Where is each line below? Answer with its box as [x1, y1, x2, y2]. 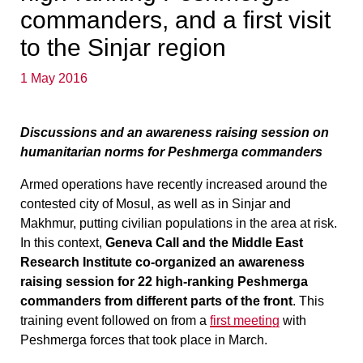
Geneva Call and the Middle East [105, 236, 303, 250]
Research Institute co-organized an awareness [20, 255, 305, 269]
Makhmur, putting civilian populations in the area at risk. [20, 216, 337, 230]
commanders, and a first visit [20, 6, 331, 33]
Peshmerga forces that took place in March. [20, 333, 267, 347]
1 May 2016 [20, 71, 88, 85]
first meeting [210, 314, 280, 327]
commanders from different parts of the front [20, 294, 293, 308]
